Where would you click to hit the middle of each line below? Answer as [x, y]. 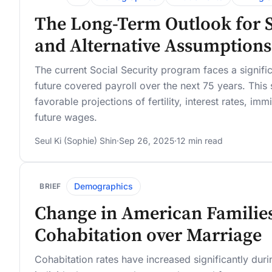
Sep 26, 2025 [147, 141]
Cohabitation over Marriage [148, 236]
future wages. [66, 117]
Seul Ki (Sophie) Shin [76, 141]
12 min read [200, 141]
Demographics [104, 186]
